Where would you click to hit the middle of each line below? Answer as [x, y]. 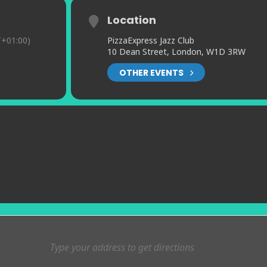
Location [131, 20]
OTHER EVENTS [151, 72]
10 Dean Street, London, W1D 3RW [176, 52]
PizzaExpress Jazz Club [150, 41]
